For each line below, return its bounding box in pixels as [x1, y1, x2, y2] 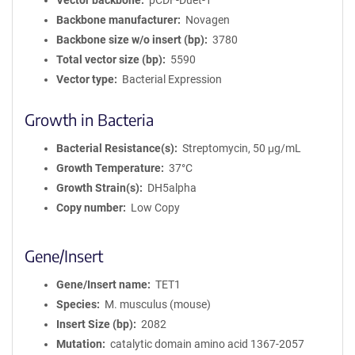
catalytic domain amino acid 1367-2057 [109, 338, 304, 350]
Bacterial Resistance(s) [56, 142, 174, 155]
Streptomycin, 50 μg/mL [181, 142, 301, 155]
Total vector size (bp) [56, 53, 162, 66]
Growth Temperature [56, 162, 161, 174]
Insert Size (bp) [56, 318, 133, 330]
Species [56, 298, 97, 311]
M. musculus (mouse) [104, 298, 211, 311]
